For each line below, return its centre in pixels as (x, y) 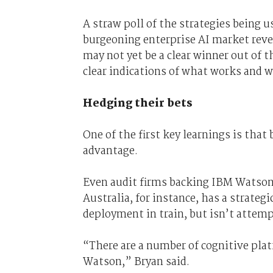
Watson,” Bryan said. (136, 262)
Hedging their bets (137, 103)
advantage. (110, 151)
